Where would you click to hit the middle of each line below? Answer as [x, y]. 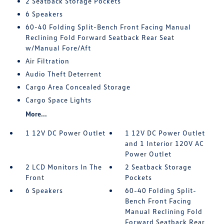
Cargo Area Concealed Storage [78, 87]
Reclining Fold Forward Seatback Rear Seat [100, 37]
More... [36, 114]
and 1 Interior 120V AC [165, 143]
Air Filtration [47, 61]
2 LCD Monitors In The [63, 167]
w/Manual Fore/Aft [58, 48]
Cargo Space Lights [58, 100]
